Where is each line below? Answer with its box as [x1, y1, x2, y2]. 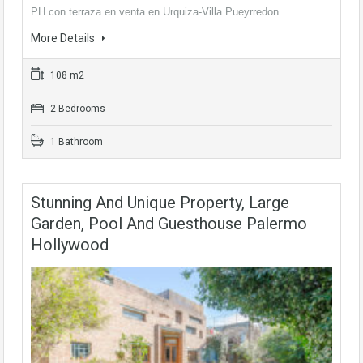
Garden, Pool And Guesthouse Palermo [31, 214, 307, 234]
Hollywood [31, 235, 109, 255]
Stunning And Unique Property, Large [31, 193, 289, 213]
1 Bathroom [48, 136, 103, 148]
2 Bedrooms [48, 103, 105, 115]
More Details [31, 32, 97, 45]
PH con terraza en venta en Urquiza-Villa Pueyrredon [31, 6, 279, 19]
